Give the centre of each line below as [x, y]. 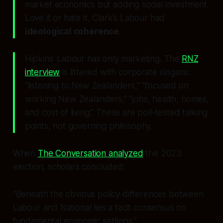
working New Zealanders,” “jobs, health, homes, [117, 99]
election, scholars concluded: [69, 167]
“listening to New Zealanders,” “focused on [107, 85]
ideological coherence [72, 31]
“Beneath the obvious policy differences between [108, 194]
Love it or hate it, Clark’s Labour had [95, 18]
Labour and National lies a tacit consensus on [100, 207]
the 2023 [163, 153]
